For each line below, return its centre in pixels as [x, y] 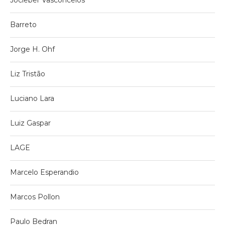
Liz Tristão [28, 74]
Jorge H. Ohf [32, 49]
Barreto [23, 24]
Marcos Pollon [35, 197]
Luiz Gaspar [30, 123]
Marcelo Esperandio [44, 172]
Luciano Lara [32, 98]
